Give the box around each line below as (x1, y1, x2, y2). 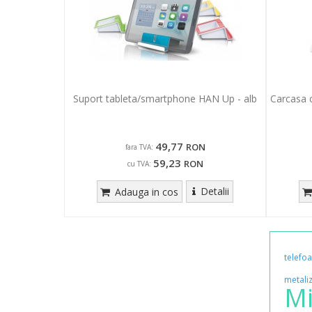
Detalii (200, 185, 229, 198)
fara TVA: (125, 142, 153, 153)
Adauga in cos (112, 185, 179, 199)
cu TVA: (127, 159, 151, 169)
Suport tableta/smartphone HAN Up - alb (73, 92, 257, 106)
